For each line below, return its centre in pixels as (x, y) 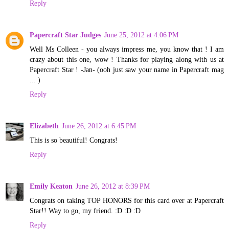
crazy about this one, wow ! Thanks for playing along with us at (127, 59)
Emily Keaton (51, 186)
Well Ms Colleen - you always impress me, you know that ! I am (127, 49)
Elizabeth (44, 125)
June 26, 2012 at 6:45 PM (99, 125)
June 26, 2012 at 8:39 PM (113, 186)
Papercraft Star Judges (65, 35)
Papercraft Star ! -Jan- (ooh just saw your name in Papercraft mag (127, 69)
